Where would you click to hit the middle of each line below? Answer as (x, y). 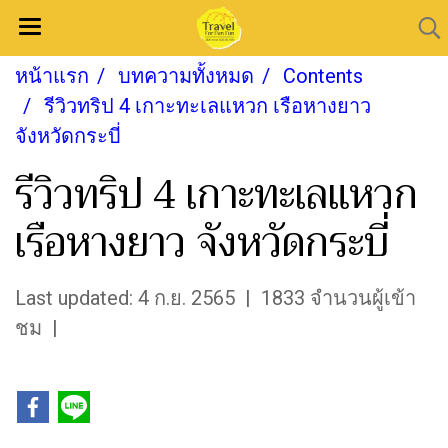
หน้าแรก (52, 76)
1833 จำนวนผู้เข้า (338, 298)
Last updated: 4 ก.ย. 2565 (125, 298)
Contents (323, 76)
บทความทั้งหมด (186, 76)
